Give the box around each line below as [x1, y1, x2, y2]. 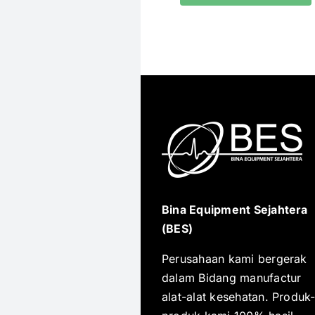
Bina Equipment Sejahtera [161, 202, 308, 217]
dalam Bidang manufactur [161, 270, 302, 285]
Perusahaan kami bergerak [161, 251, 307, 266]
